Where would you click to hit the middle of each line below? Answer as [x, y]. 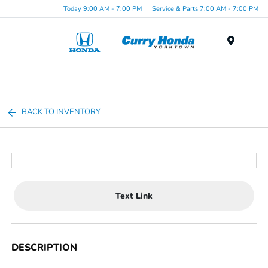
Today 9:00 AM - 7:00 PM [103, 8]
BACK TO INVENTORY [61, 112]
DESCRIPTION [45, 248]
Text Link [134, 196]
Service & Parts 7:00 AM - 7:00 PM [205, 8]
